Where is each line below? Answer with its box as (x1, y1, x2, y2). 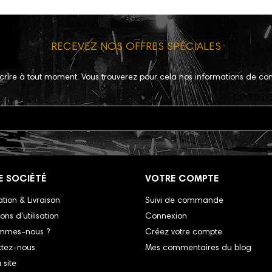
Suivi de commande (145, 197, 223, 206)
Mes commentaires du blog (145, 244, 251, 253)
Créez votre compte (145, 228, 222, 237)
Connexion (145, 212, 187, 222)
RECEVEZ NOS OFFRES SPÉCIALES (51, 42, 221, 53)
